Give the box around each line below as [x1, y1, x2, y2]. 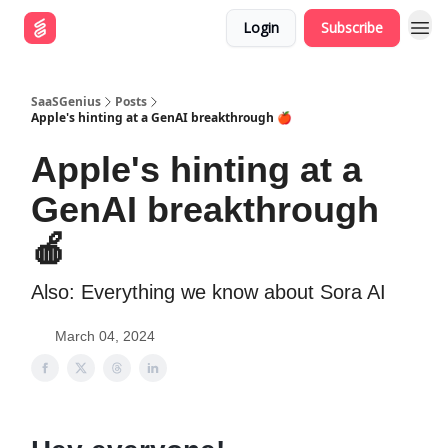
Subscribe [321, 18, 383, 37]
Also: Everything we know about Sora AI [31, 281, 386, 303]
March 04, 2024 [55, 328, 155, 344]
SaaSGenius [31, 93, 101, 110]
